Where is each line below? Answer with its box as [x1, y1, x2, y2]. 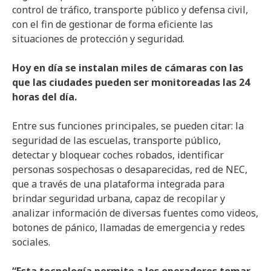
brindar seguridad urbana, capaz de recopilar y [12, 192, 225, 205]
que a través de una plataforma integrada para [12, 177, 224, 191]
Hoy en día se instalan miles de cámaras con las [12, 61, 243, 74]
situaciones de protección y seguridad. [12, 32, 184, 45]
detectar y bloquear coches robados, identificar [12, 148, 224, 162]
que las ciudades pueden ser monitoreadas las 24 [12, 76, 250, 89]
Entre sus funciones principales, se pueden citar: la [12, 119, 244, 132]
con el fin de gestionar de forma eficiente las [12, 18, 213, 31]
